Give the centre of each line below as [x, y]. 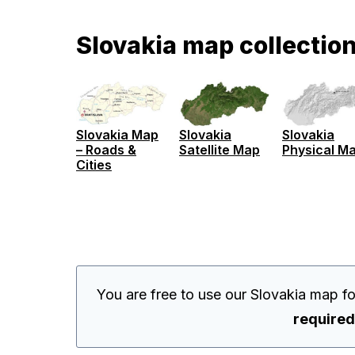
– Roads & [106, 149]
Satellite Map [219, 149]
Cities [94, 164]
